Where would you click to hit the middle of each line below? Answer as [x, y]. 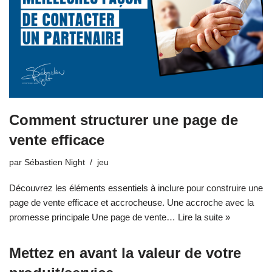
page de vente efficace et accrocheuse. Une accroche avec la [131, 202]
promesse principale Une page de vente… [93, 217]
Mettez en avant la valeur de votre [125, 253]
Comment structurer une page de [124, 120]
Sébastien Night [55, 162]
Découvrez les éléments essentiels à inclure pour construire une [136, 188]
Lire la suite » [204, 217]
